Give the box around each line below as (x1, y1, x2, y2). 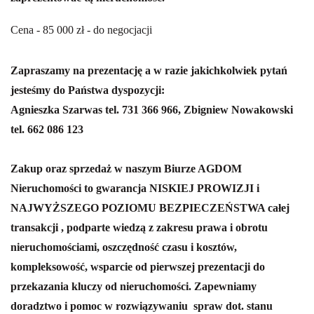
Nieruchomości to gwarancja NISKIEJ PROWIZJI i (11, 182, 259, 195)
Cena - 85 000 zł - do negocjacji (11, 24, 152, 36)
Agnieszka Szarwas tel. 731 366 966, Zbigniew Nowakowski (11, 104, 293, 116)
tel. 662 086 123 (11, 123, 83, 136)
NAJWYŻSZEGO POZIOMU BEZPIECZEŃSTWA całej (11, 202, 289, 214)
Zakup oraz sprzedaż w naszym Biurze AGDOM (11, 163, 242, 175)
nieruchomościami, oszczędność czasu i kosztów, (11, 241, 237, 254)
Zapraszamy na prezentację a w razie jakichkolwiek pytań (11, 64, 287, 77)
